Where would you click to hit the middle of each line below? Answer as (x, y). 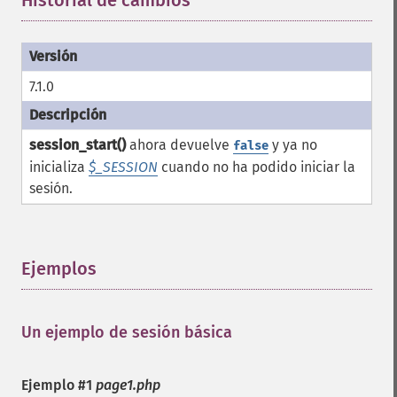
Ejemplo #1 (58, 385)
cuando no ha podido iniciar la (257, 167)
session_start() (78, 145)
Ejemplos (59, 269)
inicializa (59, 167)
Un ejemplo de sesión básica (127, 332)
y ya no (293, 145)
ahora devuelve (179, 145)
